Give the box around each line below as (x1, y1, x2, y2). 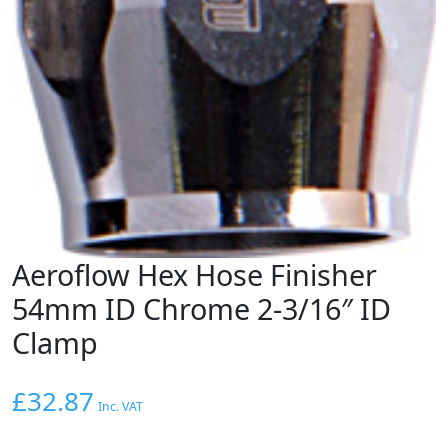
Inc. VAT (98, 397, 143, 415)
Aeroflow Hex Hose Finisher (12, 254, 377, 294)
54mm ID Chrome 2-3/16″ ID (12, 288, 391, 328)
